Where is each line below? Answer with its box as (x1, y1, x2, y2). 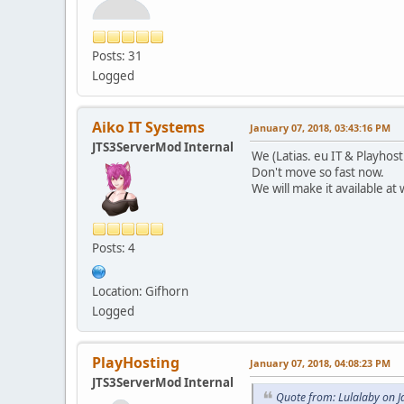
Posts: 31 (92, 47, 142, 64)
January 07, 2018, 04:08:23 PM (250, 355, 390, 370)
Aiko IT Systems (92, 116, 205, 137)
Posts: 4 (92, 239, 135, 256)
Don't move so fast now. (252, 163, 384, 180)
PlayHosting (92, 352, 179, 372)
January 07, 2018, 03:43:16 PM (250, 120, 390, 134)
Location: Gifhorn (92, 282, 188, 299)
